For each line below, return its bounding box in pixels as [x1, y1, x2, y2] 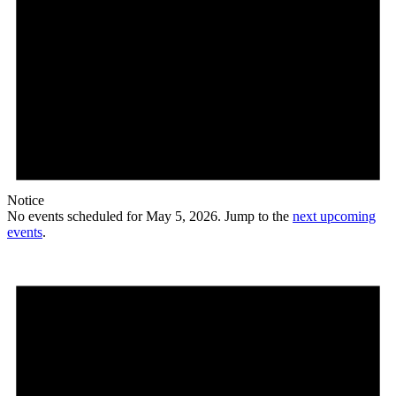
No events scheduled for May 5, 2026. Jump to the [7, 208, 293, 224]
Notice [7, 192, 44, 208]
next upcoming [293, 208, 376, 224]
